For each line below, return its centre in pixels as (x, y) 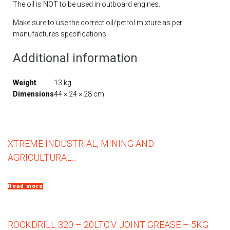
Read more (25, 186)
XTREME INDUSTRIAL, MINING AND (81, 144)
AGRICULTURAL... (42, 158)
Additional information (75, 58)
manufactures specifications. (60, 34)
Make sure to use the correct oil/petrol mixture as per (98, 23)
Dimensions (33, 94)
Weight (25, 83)
